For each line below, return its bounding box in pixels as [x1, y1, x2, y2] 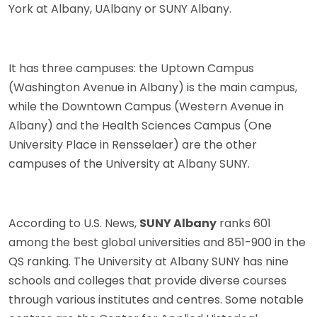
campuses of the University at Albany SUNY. [8, 156, 250, 173]
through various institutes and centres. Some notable [8, 292, 304, 309]
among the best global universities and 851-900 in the [8, 234, 306, 251]
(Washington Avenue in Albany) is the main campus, [8, 79, 297, 96]
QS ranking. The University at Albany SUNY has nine [8, 253, 289, 270]
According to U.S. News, [8, 215, 139, 232]
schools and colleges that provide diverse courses [8, 272, 287, 289]
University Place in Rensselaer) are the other [8, 137, 257, 154]
